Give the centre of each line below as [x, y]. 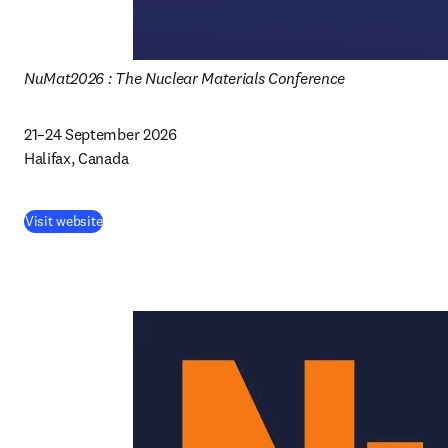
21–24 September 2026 [102, 134]
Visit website [64, 221]
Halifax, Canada [78, 158]
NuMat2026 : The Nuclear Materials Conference [184, 78]
